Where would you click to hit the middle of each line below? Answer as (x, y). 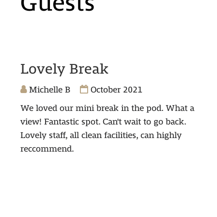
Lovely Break (64, 69)
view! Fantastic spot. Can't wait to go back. (103, 122)
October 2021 (115, 90)
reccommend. (47, 149)
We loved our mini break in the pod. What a (107, 108)
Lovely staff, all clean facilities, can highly (101, 136)
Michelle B (48, 90)
